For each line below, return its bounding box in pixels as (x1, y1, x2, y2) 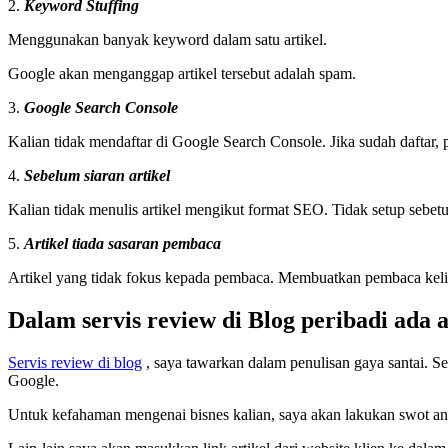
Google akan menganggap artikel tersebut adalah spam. (8, 65, 356, 83)
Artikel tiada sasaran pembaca (24, 235, 221, 253)
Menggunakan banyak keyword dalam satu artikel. (8, 31, 327, 49)
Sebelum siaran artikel (24, 167, 170, 185)
